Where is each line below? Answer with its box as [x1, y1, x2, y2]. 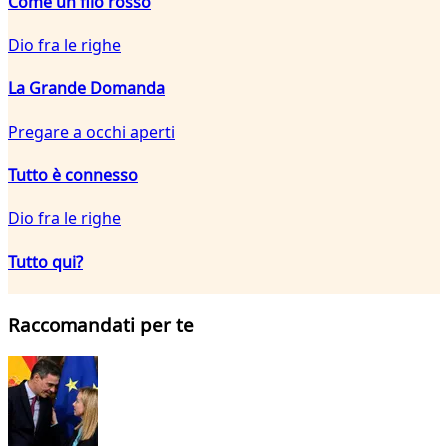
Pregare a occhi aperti [8, 120, 175, 143]
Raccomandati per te [8, 312, 194, 338]
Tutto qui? [8, 250, 83, 273]
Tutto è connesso [8, 163, 138, 186]
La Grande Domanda [8, 77, 165, 100]
